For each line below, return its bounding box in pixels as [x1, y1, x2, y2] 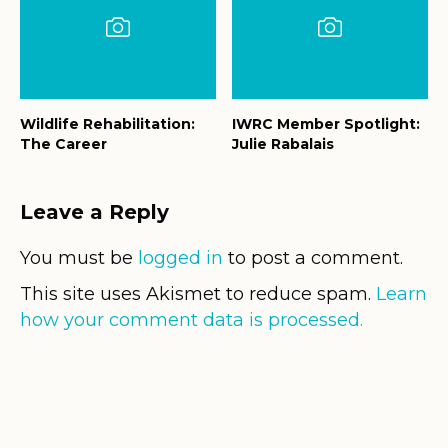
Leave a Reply [20, 199, 169, 224]
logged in [138, 246, 223, 269]
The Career [20, 134, 107, 153]
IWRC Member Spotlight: [232, 114, 420, 133]
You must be [20, 246, 138, 269]
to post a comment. [223, 246, 403, 269]
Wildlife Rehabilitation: [20, 114, 195, 133]
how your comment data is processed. [20, 308, 363, 331]
